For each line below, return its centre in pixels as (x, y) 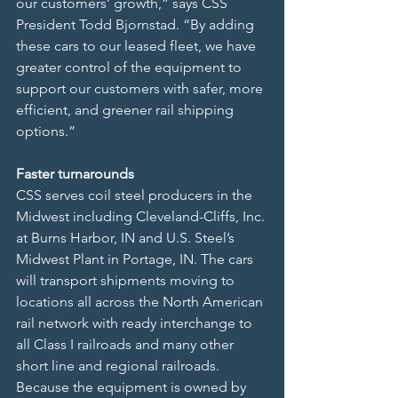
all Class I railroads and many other (127, 345)
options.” (46, 131)
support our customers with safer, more (141, 89)
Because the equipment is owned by (133, 387)
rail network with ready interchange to (136, 323)
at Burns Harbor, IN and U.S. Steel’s (127, 238)
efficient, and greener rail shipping (127, 110)
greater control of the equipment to (131, 68)
